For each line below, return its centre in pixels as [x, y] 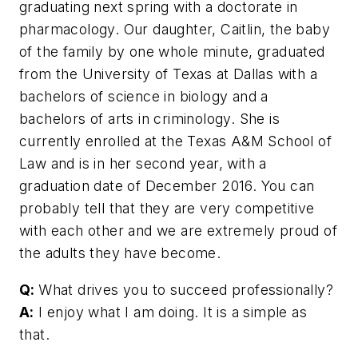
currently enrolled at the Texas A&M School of [175, 141]
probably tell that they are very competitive [167, 209]
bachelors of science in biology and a [144, 97]
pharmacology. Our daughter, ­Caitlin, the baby [175, 30]
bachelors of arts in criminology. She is [149, 119]
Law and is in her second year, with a [143, 164]
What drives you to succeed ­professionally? [186, 289]
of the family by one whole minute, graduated [172, 52]
